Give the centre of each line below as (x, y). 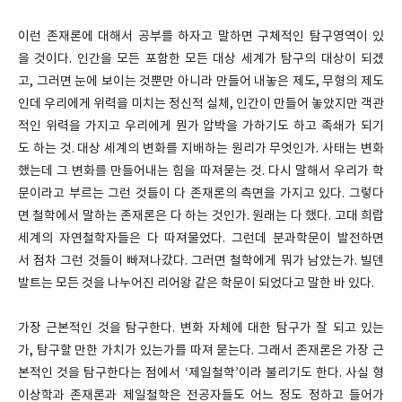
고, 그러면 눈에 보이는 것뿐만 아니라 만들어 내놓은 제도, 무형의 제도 (201, 82)
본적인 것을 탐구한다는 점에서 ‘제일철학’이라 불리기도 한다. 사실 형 (201, 373)
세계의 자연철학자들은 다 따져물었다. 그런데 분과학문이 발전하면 (201, 239)
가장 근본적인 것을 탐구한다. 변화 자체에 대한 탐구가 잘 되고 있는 (201, 328)
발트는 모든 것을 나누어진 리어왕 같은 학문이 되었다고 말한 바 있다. (197, 284)
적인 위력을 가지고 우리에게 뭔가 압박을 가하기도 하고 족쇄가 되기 (201, 127)
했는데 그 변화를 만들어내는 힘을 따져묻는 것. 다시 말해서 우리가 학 (201, 171)
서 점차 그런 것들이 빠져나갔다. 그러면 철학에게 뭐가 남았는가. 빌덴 (201, 261)
